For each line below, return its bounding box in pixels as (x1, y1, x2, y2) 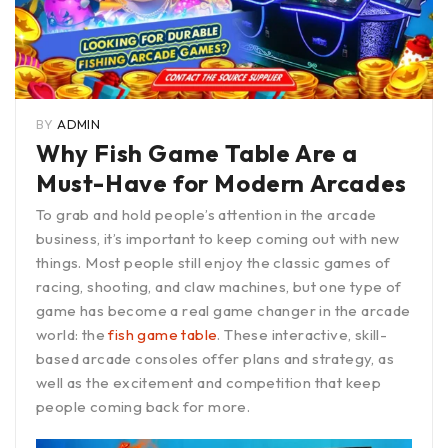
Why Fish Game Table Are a (36, 138, 359, 169)
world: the (36, 325, 109, 345)
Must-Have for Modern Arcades (36, 168, 407, 199)
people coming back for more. (36, 397, 251, 417)
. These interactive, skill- (217, 325, 388, 345)
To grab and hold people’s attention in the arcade (36, 205, 377, 225)
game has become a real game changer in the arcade (36, 301, 411, 321)
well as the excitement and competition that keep (36, 373, 382, 393)
